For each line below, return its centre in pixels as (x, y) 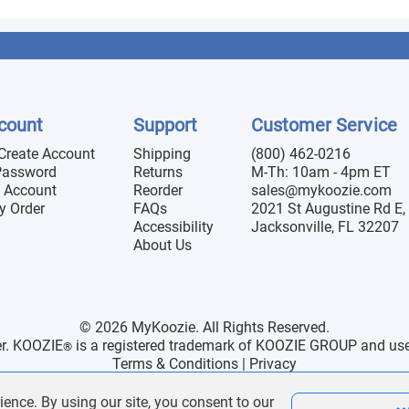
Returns (157, 172)
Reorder (157, 190)
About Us (162, 245)
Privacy (273, 363)
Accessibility (173, 226)
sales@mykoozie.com (321, 190)
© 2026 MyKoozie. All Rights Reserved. (204, 327)
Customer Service (324, 125)
